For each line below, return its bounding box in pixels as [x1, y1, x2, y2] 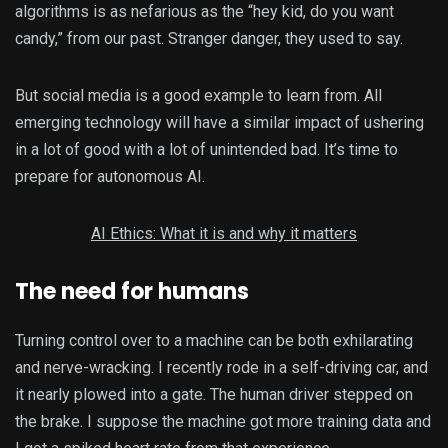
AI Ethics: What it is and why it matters [91, 224, 357, 244]
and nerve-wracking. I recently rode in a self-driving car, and [15, 358, 428, 378]
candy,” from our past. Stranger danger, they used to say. [15, 29, 403, 49]
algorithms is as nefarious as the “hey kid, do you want [15, 2, 394, 22]
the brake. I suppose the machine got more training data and [15, 412, 431, 432]
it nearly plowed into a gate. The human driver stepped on [15, 385, 413, 405]
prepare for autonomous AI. [15, 167, 205, 187]
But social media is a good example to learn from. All [15, 86, 382, 106]
